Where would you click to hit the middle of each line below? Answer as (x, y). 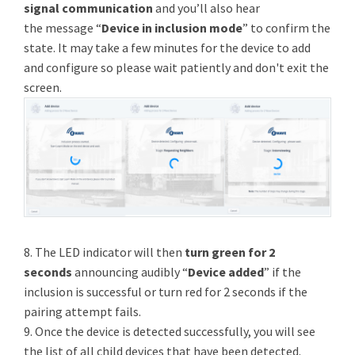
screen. (43, 87)
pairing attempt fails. (82, 312)
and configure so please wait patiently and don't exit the (176, 67)
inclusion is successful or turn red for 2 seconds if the (166, 292)
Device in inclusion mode (172, 27)
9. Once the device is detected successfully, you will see (170, 332)
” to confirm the (286, 27)
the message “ (63, 27)
